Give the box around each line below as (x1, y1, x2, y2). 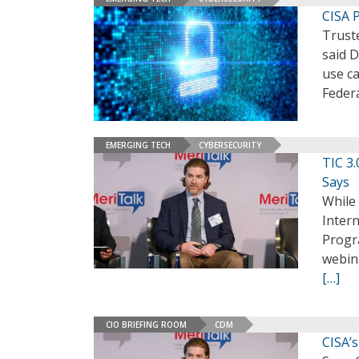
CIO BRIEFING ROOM (106, 318, 187, 330)
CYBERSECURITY (199, 139, 261, 151)
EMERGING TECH (106, 139, 171, 151)
